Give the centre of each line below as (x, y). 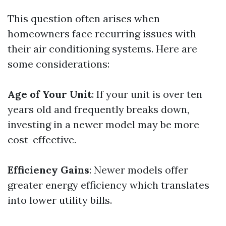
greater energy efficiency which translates (108, 185)
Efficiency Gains (48, 170)
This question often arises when (84, 18)
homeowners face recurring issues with (102, 34)
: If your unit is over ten (147, 94)
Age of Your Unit (50, 94)
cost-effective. (42, 139)
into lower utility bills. (60, 200)
